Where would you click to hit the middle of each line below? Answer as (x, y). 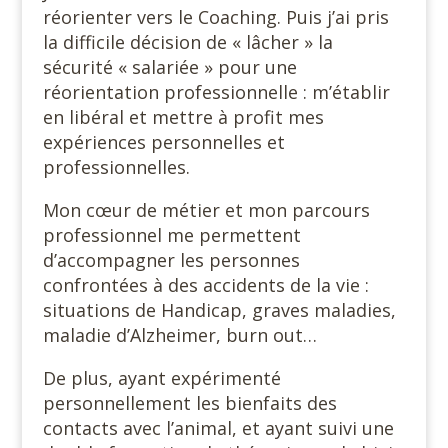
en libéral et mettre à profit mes (183, 116)
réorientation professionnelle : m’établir (216, 91)
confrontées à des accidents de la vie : (205, 284)
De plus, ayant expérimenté (161, 377)
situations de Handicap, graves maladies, (219, 309)
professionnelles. (116, 166)
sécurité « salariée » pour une (169, 66)
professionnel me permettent (171, 234)
